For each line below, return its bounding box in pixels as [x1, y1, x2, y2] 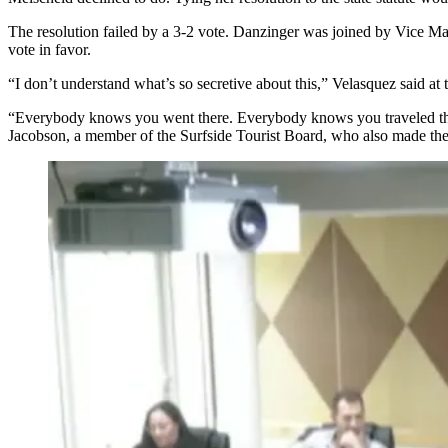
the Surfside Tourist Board [157, 126, 323, 144]
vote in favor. [8, 40, 91, 58]
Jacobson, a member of [8, 126, 157, 144]
